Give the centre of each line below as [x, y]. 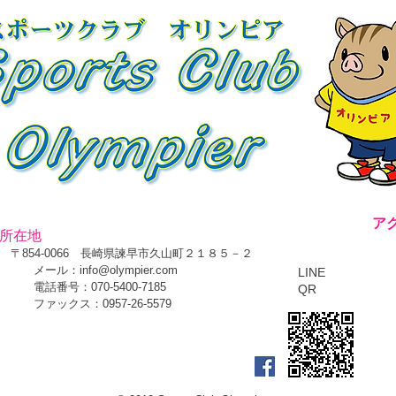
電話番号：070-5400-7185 [88, 287]
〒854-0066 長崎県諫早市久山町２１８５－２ [132, 254]
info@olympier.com [129, 270]
